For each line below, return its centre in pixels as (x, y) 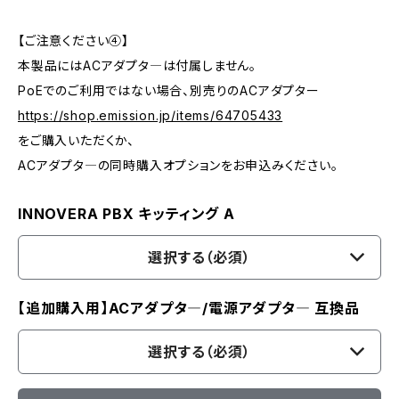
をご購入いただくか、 (76, 140)
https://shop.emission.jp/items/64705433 (151, 115)
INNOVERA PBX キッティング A (126, 214)
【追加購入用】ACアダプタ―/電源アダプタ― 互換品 (189, 308)
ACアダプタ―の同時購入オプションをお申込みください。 (178, 165)
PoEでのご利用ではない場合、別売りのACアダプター (169, 90)
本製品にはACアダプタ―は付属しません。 (137, 65)
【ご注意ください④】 (74, 41)
